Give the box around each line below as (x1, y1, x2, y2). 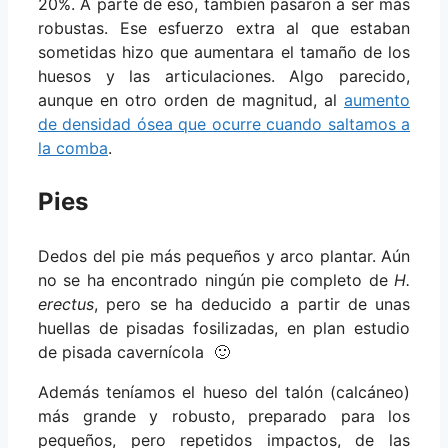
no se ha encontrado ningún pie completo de (38, 270, 394, 291)
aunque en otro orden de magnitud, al (38, 90, 344, 111)
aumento (344, 90, 410, 111)
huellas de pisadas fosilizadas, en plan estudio (38, 318, 410, 339)
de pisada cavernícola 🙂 (38, 342, 230, 363)
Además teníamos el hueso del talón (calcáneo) (38, 382, 410, 403)
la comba (38, 138, 108, 159)
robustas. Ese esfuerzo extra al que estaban (38, 18, 410, 39)
